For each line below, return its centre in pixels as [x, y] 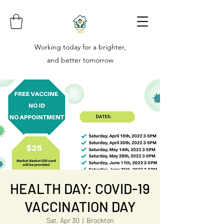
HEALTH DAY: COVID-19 [80, 188]
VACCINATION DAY [80, 206]
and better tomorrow [80, 60]
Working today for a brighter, [80, 47]
